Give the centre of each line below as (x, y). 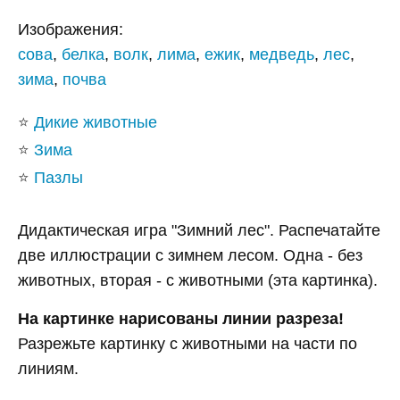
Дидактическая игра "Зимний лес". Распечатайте (199, 231)
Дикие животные (96, 123)
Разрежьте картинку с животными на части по (187, 344)
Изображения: (71, 30)
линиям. (50, 369)
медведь (282, 55)
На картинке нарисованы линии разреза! (181, 319)
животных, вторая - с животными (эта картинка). (198, 281)
